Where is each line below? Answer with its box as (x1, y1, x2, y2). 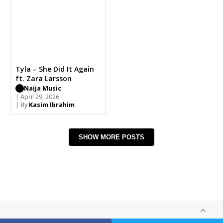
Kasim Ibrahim (29, 100, 75, 109)
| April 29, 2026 (15, 92, 59, 101)
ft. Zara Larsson (15, 73, 72, 83)
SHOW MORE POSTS (79, 133, 144, 141)
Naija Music (24, 84, 61, 93)
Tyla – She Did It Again (15, 64, 94, 74)
